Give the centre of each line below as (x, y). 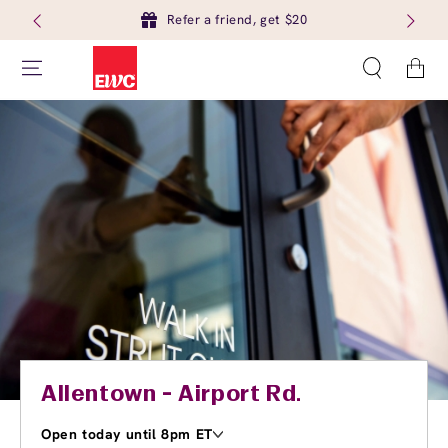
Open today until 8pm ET (127, 434)
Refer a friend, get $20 (237, 19)
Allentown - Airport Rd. (171, 395)
